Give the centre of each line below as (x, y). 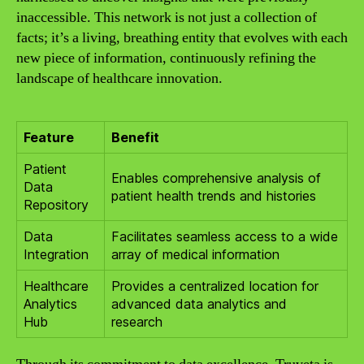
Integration (56, 254)
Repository (56, 204)
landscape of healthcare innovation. (119, 78)
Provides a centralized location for (215, 286)
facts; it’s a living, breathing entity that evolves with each (182, 37)
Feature (49, 137)
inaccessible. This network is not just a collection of (167, 17)
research (137, 321)
